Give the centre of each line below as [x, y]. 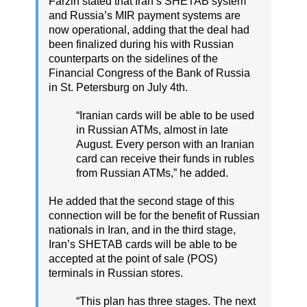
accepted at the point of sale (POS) [133, 258]
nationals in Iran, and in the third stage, [142, 230]
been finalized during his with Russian [141, 44]
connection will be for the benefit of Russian [154, 215]
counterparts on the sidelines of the [133, 58]
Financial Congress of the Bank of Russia [149, 73]
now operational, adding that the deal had [149, 29]
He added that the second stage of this [142, 201]
